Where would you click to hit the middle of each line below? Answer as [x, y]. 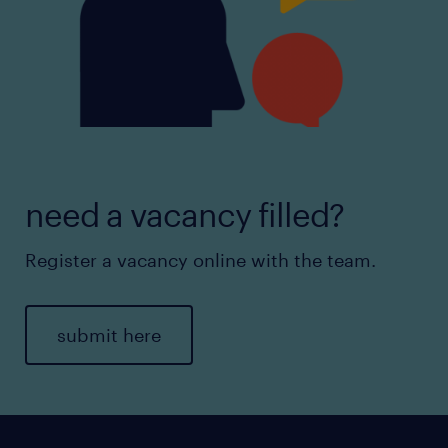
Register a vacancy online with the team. [203, 260]
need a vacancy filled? [184, 214]
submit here [109, 335]
